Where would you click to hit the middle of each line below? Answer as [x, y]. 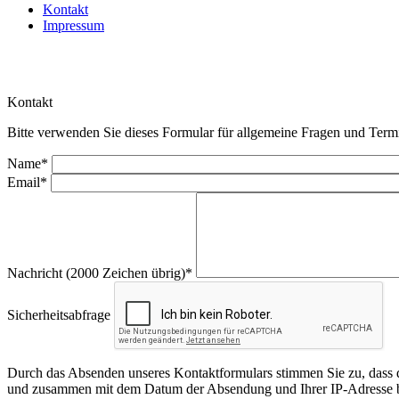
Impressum [73, 25]
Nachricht [37, 273]
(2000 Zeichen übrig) [126, 273]
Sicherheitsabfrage [59, 314]
